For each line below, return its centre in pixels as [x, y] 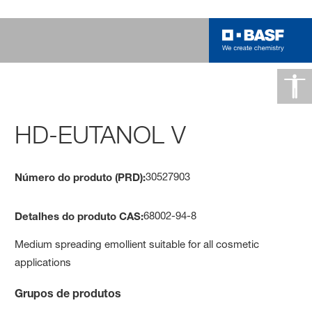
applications [43, 262]
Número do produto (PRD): [80, 177]
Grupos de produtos [68, 292]
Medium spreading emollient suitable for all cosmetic [137, 244]
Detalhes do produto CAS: [79, 216]
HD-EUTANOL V [101, 134]
